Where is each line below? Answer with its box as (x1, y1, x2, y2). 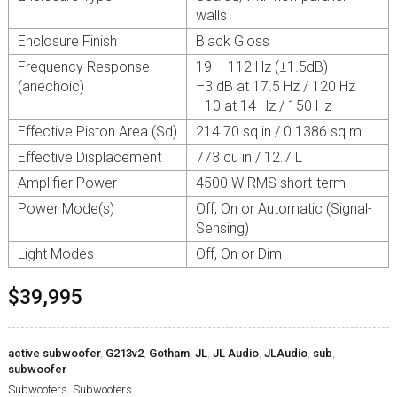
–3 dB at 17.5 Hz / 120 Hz (195, 78, 355, 96)
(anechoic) (17, 78, 84, 96)
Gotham (148, 346, 190, 361)
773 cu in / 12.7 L (195, 149, 302, 167)
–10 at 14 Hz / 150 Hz (195, 97, 331, 115)
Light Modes (17, 245, 94, 263)
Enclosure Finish (17, 33, 117, 51)
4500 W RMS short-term (195, 175, 346, 192)
